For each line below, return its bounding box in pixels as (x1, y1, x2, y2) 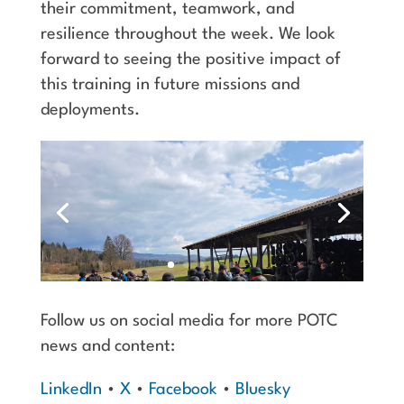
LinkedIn (40, 381, 102, 398)
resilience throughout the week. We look (40, 25, 335, 42)
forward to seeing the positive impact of (40, 50, 341, 68)
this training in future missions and (40, 76, 299, 93)
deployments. (40, 101, 140, 118)
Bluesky (234, 381, 290, 398)
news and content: (40, 337, 175, 354)
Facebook (148, 381, 217, 398)
